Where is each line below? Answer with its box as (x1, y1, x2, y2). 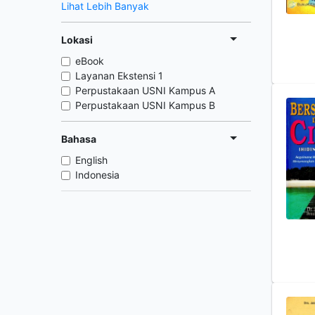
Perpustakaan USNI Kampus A (75, 84, 215, 96)
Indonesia (75, 169, 120, 181)
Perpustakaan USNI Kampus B (75, 99, 215, 111)
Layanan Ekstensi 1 (75, 70, 163, 82)
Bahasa (61, 132, 96, 145)
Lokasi (61, 33, 93, 46)
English (75, 154, 108, 166)
